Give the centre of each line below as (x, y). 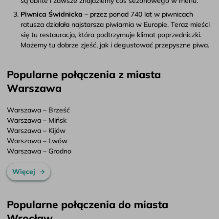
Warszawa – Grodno (39, 151)
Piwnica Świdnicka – (55, 14)
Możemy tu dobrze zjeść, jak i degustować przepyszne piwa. (115, 45)
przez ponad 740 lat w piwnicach (142, 14)
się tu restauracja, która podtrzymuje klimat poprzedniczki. (111, 34)
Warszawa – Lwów (37, 141)
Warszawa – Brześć (38, 110)
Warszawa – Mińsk (37, 120)
